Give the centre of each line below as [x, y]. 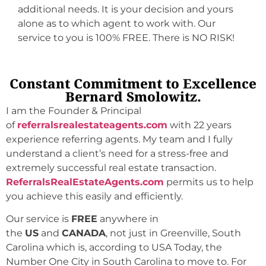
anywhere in [128, 218]
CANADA [84, 233]
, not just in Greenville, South [173, 233]
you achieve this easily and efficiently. [94, 196]
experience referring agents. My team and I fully [119, 139]
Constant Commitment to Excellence [133, 84]
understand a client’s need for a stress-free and [117, 153]
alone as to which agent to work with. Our [117, 24]
